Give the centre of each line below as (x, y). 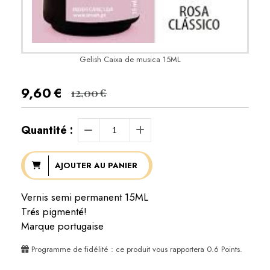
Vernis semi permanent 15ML (85, 197)
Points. (231, 250)
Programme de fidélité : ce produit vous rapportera (118, 250)
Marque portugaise (62, 226)
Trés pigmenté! (54, 212)
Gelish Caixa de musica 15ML (130, 60)
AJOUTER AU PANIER (96, 165)
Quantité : (47, 130)
